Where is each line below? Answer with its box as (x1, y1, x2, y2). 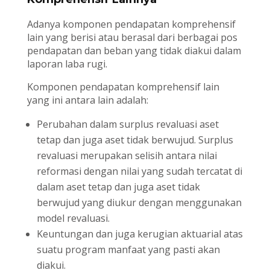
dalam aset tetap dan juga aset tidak (36, 180, 200, 194)
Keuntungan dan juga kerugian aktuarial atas (36, 227, 243, 241)
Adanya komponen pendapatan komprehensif (27, 17, 236, 31)
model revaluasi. (36, 212, 110, 225)
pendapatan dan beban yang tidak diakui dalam (27, 44, 241, 58)
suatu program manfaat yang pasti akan (36, 243, 220, 257)
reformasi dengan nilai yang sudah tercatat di (36, 165, 242, 178)
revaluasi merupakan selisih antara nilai (36, 149, 217, 163)
